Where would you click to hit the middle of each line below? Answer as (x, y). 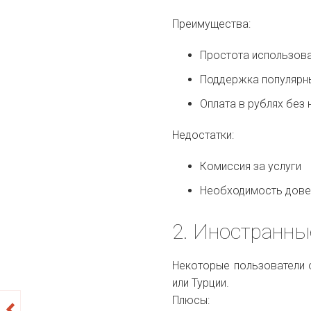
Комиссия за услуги (251, 166)
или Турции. (201, 283)
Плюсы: (191, 300)
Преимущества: (212, 24)
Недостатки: (203, 135)
